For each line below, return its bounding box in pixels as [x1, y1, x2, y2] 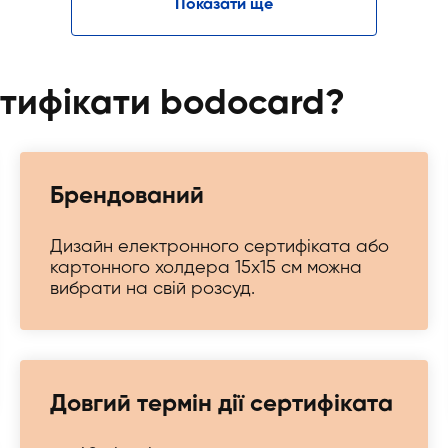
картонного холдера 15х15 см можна [50, 259, 362, 277]
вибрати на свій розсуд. [50, 280, 255, 298]
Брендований [50, 184, 204, 208]
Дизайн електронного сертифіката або [50, 238, 389, 256]
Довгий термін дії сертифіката [50, 392, 393, 416]
